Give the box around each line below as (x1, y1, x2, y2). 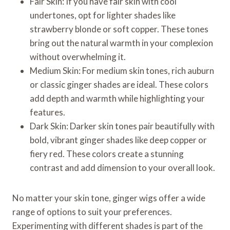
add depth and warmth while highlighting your (30, 92, 205, 104)
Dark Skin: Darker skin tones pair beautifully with (30, 120, 215, 131)
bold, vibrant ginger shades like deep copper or (30, 134, 207, 145)
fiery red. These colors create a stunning (30, 148, 184, 159)
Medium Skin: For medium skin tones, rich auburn (30, 65, 214, 76)
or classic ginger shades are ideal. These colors (30, 79, 208, 90)
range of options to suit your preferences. (12, 206, 172, 217)
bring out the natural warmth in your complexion (30, 37, 213, 48)
